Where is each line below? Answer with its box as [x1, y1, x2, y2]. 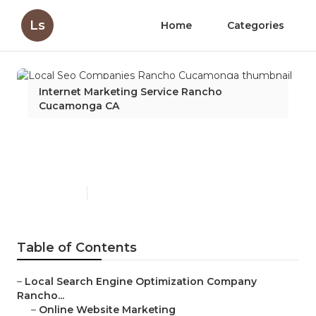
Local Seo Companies [28, 130, 218, 152]
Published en [28, 188, 80, 199]
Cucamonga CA [39, 99, 119, 112]
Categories [227, 19, 284, 32]
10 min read [95, 188, 142, 199]
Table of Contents [17, 240, 137, 256]
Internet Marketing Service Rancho [39, 85, 222, 98]
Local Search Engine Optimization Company [25, 275, 257, 288]
